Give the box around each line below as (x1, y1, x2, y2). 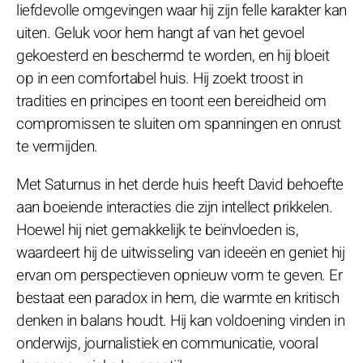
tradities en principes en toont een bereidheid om (16, 89, 327, 113)
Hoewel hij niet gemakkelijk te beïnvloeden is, (16, 218, 298, 241)
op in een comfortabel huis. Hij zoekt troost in (16, 66, 303, 90)
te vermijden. (16, 135, 98, 158)
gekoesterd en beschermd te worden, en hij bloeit (16, 44, 329, 67)
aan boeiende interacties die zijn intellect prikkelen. (16, 195, 332, 219)
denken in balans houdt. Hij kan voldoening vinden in (16, 309, 344, 332)
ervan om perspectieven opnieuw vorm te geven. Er (16, 263, 342, 287)
